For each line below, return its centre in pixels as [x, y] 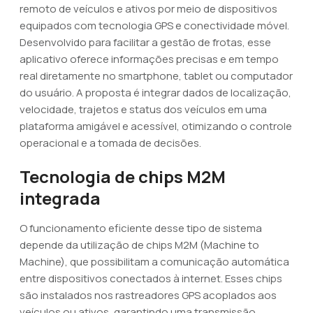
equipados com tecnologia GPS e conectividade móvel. [154, 26]
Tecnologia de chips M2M [123, 176]
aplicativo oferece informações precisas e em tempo [149, 59]
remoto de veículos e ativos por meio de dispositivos [148, 9]
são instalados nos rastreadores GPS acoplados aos [148, 295]
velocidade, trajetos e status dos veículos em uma [143, 109]
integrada [60, 198]
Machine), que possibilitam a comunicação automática [154, 262]
